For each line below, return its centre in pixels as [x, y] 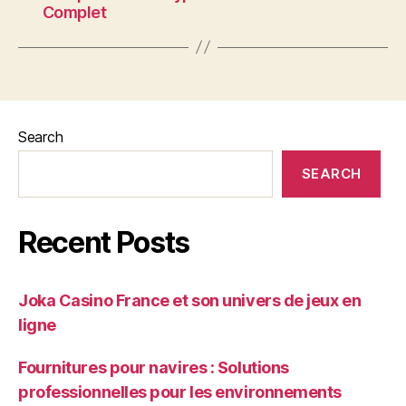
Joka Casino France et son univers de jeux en [190, 300]
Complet [74, 12]
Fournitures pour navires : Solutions [154, 367]
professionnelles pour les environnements [180, 391]
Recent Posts [104, 242]
